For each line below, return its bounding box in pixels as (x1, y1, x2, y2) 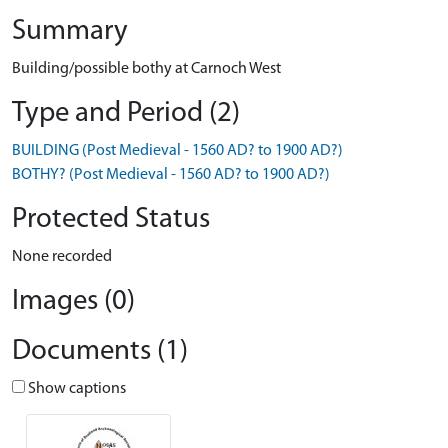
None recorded (12, 249, 112, 265)
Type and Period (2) (12, 99, 240, 128)
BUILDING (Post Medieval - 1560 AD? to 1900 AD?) (12, 143, 343, 159)
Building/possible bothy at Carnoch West (12, 61, 281, 77)
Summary (12, 17, 128, 46)
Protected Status (12, 205, 210, 234)
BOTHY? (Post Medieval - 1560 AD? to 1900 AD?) (12, 167, 330, 183)
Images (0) (12, 287, 135, 316)
